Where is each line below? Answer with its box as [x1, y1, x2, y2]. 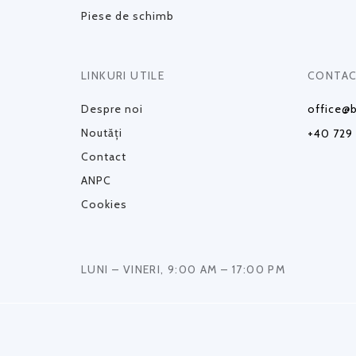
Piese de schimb [81, 8, 174, 23]
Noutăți [81, 125, 122, 140]
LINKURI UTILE [81, 68, 165, 83]
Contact [81, 149, 126, 164]
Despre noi [81, 101, 143, 116]
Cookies [81, 196, 127, 211]
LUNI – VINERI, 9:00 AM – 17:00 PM [81, 261, 286, 277]
